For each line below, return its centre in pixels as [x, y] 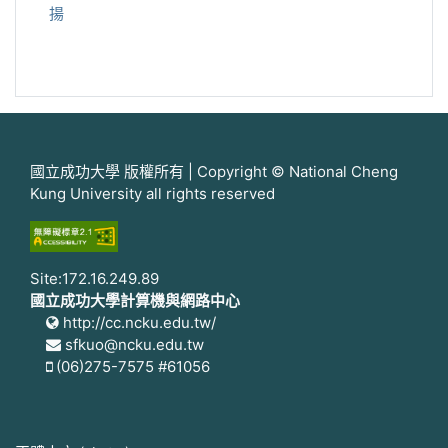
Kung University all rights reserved [152, 193]
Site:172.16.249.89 [94, 278]
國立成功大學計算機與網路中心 [135, 300]
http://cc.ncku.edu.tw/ [137, 322]
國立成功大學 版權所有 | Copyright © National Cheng [214, 171]
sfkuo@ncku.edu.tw [132, 344]
